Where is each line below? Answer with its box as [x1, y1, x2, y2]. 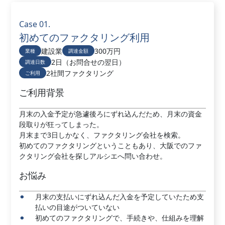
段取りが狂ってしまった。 [19, 120, 104, 129]
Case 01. [19, 19, 51, 30]
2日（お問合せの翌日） [51, 57, 126, 67]
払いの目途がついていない [35, 202, 120, 212]
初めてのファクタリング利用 [19, 32, 150, 43]
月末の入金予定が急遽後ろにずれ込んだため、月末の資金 [19, 109, 202, 119]
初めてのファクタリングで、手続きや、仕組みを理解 [35, 213, 204, 222]
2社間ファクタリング [46, 68, 114, 78]
